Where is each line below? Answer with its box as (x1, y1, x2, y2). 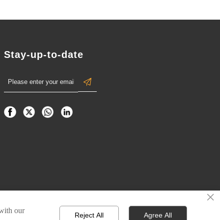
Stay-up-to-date (4, 49, 84, 60)
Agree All (143, 211, 172, 219)
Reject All (74, 211, 104, 219)
